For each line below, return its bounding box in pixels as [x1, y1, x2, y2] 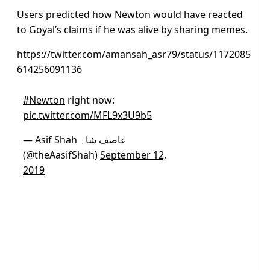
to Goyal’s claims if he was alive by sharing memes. [17, 23, 248, 37]
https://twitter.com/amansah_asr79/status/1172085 [17, 48, 251, 61]
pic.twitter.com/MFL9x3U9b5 [23, 108, 152, 122]
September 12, [100, 148, 166, 162]
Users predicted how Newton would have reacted [17, 8, 243, 22]
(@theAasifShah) [23, 148, 100, 162]
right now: [65, 93, 115, 107]
